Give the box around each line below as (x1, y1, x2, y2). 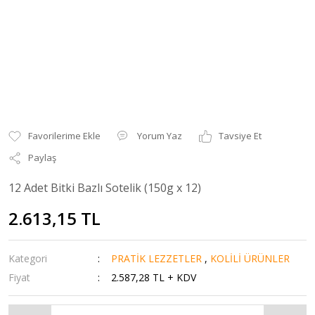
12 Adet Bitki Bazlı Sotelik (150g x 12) (8, 180, 201, 195)
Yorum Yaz (137, 129, 182, 142)
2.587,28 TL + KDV (111, 271, 197, 284)
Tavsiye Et (219, 129, 262, 142)
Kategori (8, 252, 47, 265)
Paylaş (28, 151, 56, 164)
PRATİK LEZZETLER (111, 252, 202, 265)
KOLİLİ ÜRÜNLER (210, 252, 290, 265)
